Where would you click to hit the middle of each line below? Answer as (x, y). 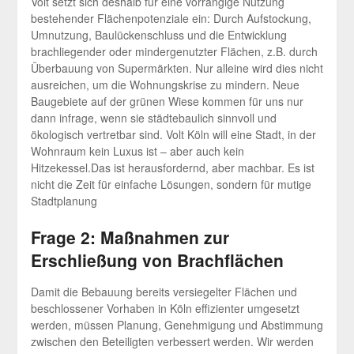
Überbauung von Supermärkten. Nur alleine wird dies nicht (177, 68)
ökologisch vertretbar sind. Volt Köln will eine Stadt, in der (173, 135)
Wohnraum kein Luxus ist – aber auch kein (137, 151)
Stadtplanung (64, 201)
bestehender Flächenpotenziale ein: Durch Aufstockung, (171, 19)
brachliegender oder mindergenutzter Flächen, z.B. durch (174, 52)
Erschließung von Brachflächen (157, 260)
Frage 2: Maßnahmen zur (130, 237)
